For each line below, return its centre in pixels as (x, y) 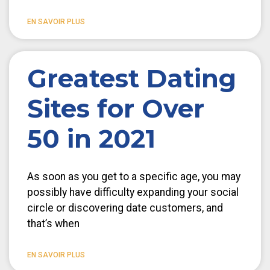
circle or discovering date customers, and (125, 208)
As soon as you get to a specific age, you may (134, 176)
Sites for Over (116, 108)
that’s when (53, 223)
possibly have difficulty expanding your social (133, 192)
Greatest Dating (132, 78)
